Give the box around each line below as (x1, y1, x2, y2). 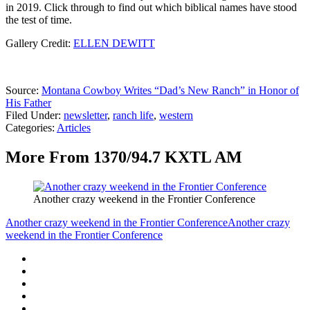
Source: (6, 84, 42, 97)
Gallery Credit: (6, 37, 73, 50)
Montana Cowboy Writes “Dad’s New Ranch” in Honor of (42, 84, 299, 97)
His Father (6, 97, 51, 109)
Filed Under (6, 109, 58, 122)
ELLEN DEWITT (73, 37, 155, 50)
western (159, 109, 193, 122)
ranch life (113, 109, 154, 122)
